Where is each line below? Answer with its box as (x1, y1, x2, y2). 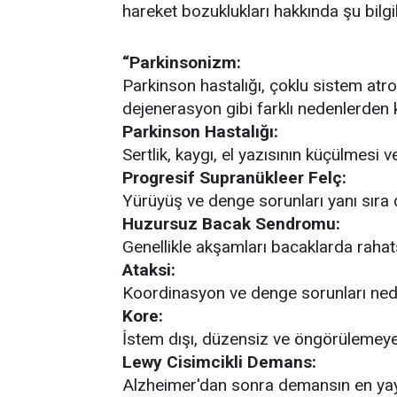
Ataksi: (122, 260, 175, 280)
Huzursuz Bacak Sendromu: (122, 214, 340, 234)
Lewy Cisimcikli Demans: (122, 352, 316, 372)
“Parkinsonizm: (122, 52, 241, 73)
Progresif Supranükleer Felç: (122, 167, 346, 188)
